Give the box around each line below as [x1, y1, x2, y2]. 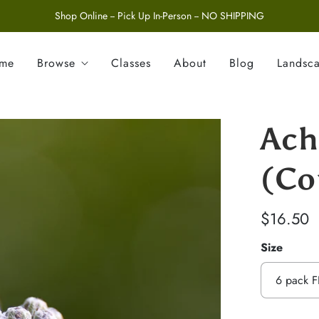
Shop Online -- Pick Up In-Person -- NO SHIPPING [55, 9, 264, 23]
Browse [37, 55, 75, 72]
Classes [111, 55, 151, 72]
